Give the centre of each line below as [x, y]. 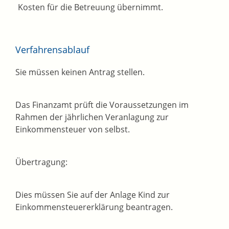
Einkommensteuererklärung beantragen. [94, 207]
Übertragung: [41, 162]
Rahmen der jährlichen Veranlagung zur [92, 117]
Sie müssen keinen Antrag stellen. [80, 72]
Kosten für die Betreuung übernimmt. [90, 7]
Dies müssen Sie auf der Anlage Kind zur [93, 195]
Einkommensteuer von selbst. [73, 130]
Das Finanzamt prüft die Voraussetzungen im [102, 105]
